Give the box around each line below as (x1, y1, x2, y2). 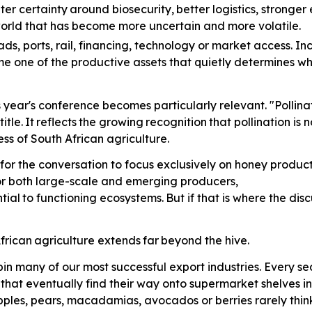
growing (98, 114, 143, 129)
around (70, 2, 110, 17)
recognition (146, 114, 208, 129)
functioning (36, 191, 97, 205)
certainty (18, 2, 68, 17)
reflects (36, 114, 77, 129)
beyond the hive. (161, 233, 250, 248)
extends (97, 233, 141, 248)
